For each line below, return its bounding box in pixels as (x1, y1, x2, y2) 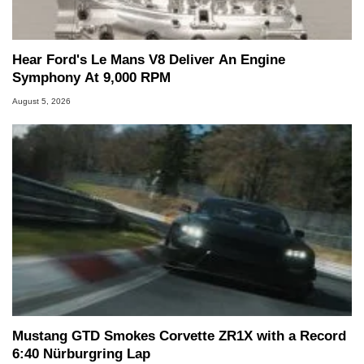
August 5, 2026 (12, 96, 71, 106)
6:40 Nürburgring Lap (12, 345, 150, 362)
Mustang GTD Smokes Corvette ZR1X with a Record (12, 327, 346, 344)
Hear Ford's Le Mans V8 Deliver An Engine (12, 51, 285, 67)
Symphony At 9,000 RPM (12, 69, 171, 85)
